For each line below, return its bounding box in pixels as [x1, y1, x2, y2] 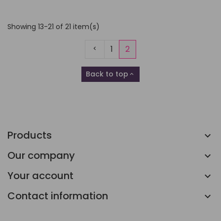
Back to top [86, 69, 128, 79]
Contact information [7, 189, 108, 203]
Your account [7, 169, 74, 183]
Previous [91, 43, 123, 55]
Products [7, 128, 52, 143]
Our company [7, 148, 75, 163]
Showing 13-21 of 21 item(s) [7, 22, 100, 32]
